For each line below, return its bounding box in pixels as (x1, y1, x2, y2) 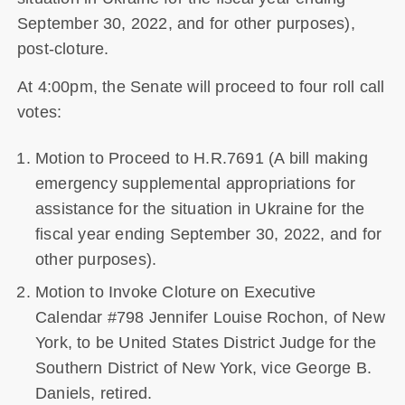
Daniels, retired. (34, 383, 153, 402)
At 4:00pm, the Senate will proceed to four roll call (16, 77, 385, 96)
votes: (16, 102, 62, 121)
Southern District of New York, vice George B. (34, 358, 372, 377)
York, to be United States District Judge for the (34, 333, 377, 352)
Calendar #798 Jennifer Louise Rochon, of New (34, 307, 385, 326)
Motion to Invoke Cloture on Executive (34, 282, 316, 301)
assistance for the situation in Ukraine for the (34, 199, 365, 218)
